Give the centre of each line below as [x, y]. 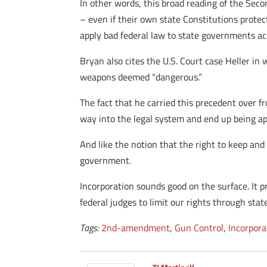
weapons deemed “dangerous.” [141, 77]
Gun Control [199, 228]
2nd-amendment [136, 228]
